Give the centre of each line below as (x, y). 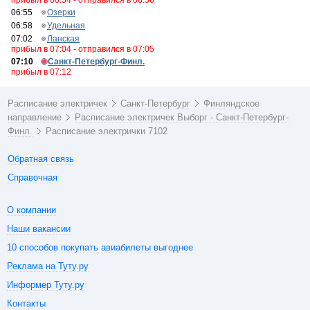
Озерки (61, 12)
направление (35, 117)
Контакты (26, 303)
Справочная (33, 177)
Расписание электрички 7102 (107, 131)
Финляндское (232, 103)
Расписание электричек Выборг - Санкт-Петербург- (182, 117)
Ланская (63, 39)
